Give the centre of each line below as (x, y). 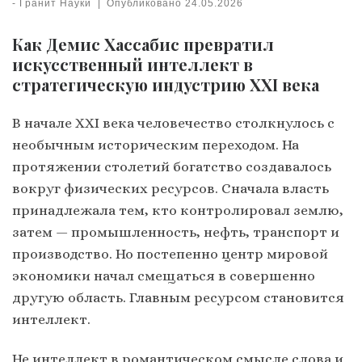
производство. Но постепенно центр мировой (170, 254)
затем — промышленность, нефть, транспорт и (176, 232)
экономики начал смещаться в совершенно (164, 276)
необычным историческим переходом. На (156, 145)
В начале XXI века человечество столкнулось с (173, 123)
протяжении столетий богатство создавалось (172, 167)
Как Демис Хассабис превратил (143, 44)
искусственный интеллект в (133, 65)
